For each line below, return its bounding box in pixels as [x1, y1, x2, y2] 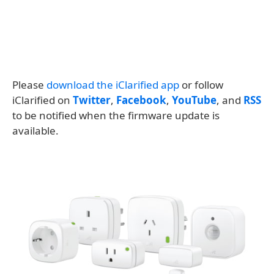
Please [12, 78, 46, 92]
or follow [179, 78, 223, 92]
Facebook [116, 93, 166, 107]
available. [12, 124, 59, 138]
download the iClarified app [46, 78, 179, 92]
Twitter [73, 93, 111, 107]
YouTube [172, 93, 217, 107]
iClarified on [12, 93, 73, 107]
